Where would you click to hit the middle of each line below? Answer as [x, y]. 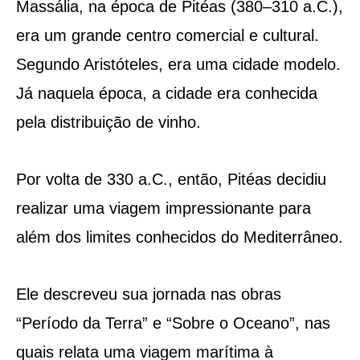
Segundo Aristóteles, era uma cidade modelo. [178, 64]
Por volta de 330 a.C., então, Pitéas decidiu [171, 179]
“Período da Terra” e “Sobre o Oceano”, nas [173, 323]
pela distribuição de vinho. [108, 122]
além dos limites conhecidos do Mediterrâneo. [179, 237]
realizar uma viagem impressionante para [163, 208]
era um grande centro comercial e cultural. [167, 35]
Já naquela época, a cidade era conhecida [166, 93]
